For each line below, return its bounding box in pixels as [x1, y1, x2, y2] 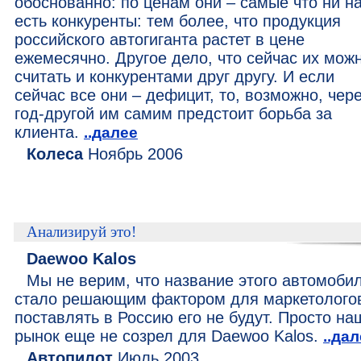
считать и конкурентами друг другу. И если [15, 68, 334, 85]
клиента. [15, 123, 84, 141]
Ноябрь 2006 [83, 145, 183, 163]
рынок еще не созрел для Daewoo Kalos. [15, 327, 323, 345]
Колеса [27, 145, 83, 163]
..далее [84, 124, 138, 141]
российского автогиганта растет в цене [15, 31, 305, 48]
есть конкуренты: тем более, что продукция [15, 12, 341, 30]
